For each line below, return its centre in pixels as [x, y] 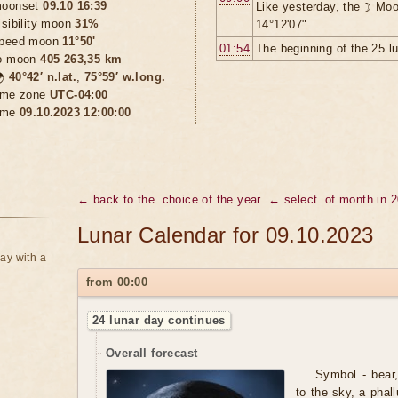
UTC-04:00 [79, 95]
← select [293, 199]
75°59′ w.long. [125, 77]
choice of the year [211, 199]
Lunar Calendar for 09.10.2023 [226, 235]
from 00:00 [117, 282]
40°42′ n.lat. [43, 77]
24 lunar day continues [159, 320]
